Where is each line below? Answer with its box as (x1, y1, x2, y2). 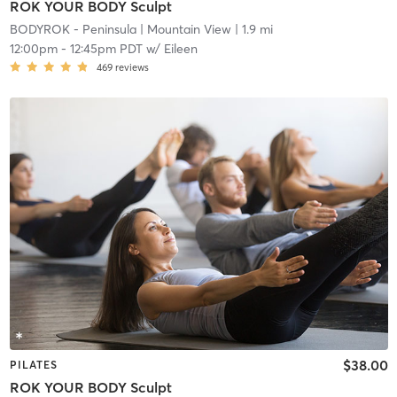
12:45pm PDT (69, 41, 143, 58)
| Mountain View (136, 21, 231, 38)
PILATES (9, 357, 58, 371)
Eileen (163, 41, 198, 58)
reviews (114, 61, 149, 74)
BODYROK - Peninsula (9, 21, 136, 38)
